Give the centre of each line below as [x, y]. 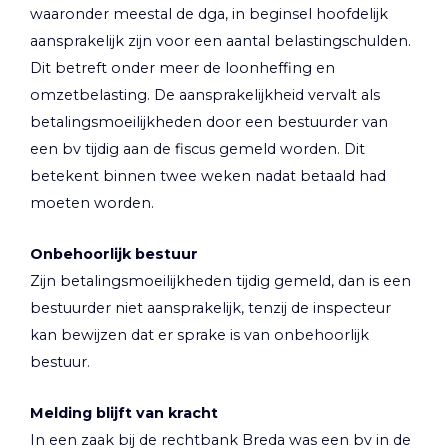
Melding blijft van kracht [124, 413]
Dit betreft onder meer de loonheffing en [182, 67]
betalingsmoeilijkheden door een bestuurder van [209, 121]
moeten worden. [92, 202]
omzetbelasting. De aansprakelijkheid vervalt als [205, 94]
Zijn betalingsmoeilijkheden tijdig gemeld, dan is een [220, 280]
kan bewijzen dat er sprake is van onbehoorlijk [199, 334]
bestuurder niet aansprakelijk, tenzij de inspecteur [210, 307]
